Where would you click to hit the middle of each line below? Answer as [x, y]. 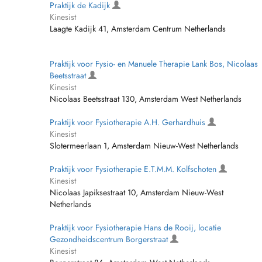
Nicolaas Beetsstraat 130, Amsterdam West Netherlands [146, 99]
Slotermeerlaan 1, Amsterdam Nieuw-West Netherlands [144, 146]
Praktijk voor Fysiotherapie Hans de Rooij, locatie [135, 227]
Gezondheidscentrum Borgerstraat [110, 239]
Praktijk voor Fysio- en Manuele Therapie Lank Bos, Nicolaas [154, 64]
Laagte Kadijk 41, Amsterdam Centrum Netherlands [138, 29]
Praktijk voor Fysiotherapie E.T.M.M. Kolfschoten [134, 169]
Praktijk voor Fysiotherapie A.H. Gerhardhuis [129, 122]
